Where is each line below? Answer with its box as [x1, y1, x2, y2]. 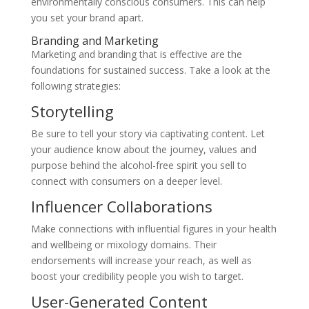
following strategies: [30, 79, 121, 93]
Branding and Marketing [30, 33, 159, 49]
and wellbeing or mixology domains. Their [30, 238, 217, 252]
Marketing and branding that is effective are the [30, 48, 242, 61]
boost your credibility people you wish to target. [30, 270, 243, 283]
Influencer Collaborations [30, 196, 212, 217]
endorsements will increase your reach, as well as [30, 254, 252, 268]
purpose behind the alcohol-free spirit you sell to [30, 159, 247, 172]
